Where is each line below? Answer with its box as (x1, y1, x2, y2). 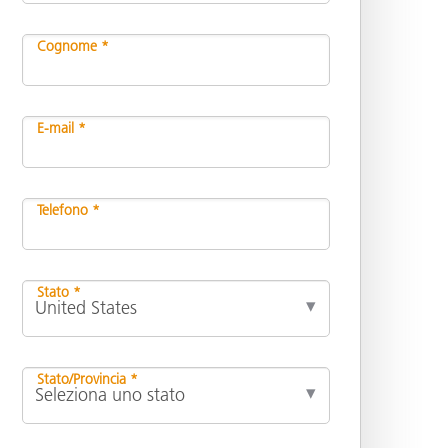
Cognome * (37, 36, 109, 55)
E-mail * (37, 118, 86, 137)
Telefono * (37, 200, 100, 219)
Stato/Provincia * (37, 369, 138, 388)
